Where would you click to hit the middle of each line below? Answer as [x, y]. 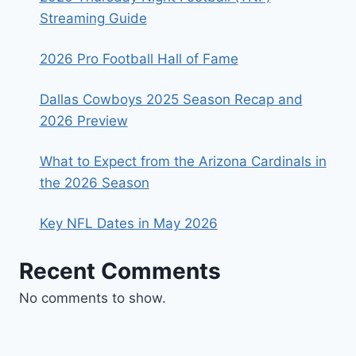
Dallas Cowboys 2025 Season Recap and [171, 99]
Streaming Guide [93, 18]
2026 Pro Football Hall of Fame [139, 58]
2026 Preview [83, 120]
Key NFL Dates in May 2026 [128, 223]
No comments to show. [93, 298]
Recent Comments [120, 271]
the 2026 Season [94, 182]
